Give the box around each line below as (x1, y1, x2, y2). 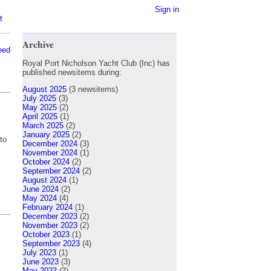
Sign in (155, 5, 179, 14)
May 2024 (22, 193, 57, 203)
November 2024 (22, 148, 77, 157)
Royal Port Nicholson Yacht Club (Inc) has (22, 58, 170, 68)
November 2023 (22, 220, 77, 230)
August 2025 (22, 84, 67, 94)
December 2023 (22, 211, 77, 221)
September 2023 (22, 238, 80, 248)
